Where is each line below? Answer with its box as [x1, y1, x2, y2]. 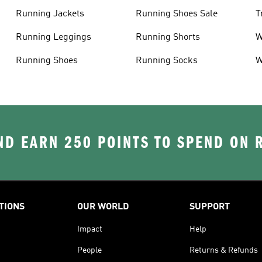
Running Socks [135, 56, 198, 65]
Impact [77, 225, 102, 233]
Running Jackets [15, 9, 84, 19]
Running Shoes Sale [135, 9, 218, 19]
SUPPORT [189, 202, 230, 212]
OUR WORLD [77, 202, 129, 212]
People [77, 246, 102, 254]
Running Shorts [135, 32, 200, 42]
